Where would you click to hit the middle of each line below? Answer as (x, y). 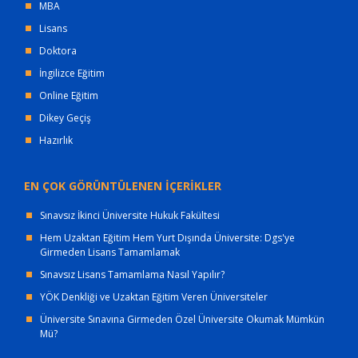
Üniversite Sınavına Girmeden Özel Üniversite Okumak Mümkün (182, 320)
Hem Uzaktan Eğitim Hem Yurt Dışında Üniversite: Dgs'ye (167, 238)
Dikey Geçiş (65, 118)
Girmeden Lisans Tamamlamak (110, 253)
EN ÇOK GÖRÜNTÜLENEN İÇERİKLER (123, 186)
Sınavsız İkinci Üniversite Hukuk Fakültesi (130, 216)
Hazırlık (56, 141)
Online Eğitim (69, 96)
